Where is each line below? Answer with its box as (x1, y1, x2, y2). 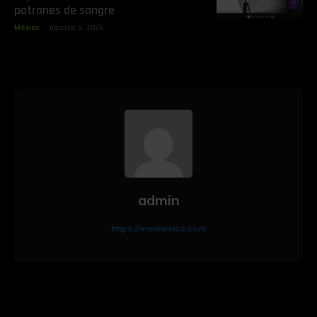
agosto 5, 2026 (49, 22, 103, 32)
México (14, 22, 40, 32)
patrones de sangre (14, 1, 115, 18)
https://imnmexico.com (111, 222, 206, 234)
